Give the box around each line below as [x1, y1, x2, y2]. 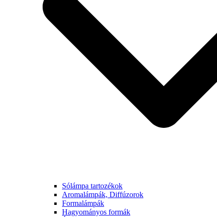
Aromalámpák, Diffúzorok [62, 190, 143, 199]
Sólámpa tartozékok [62, 181, 123, 190]
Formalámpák [62, 199, 104, 207]
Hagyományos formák [62, 207, 130, 216]
